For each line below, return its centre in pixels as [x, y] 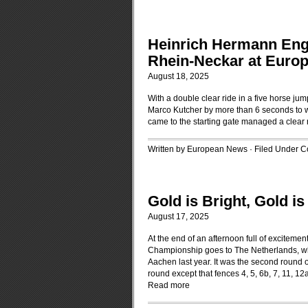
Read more [169, 285]
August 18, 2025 [178, 76]
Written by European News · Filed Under [224, 149]
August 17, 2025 [178, 217]
